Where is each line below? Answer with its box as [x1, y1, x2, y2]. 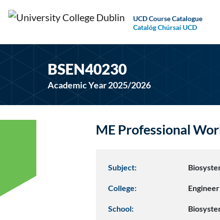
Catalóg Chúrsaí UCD [133, 23, 197, 31]
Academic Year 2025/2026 [48, 80, 151, 90]
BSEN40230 [48, 60, 127, 78]
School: [108, 204, 134, 213]
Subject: [108, 163, 137, 172]
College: [108, 183, 137, 192]
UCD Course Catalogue [133, 14, 202, 23]
